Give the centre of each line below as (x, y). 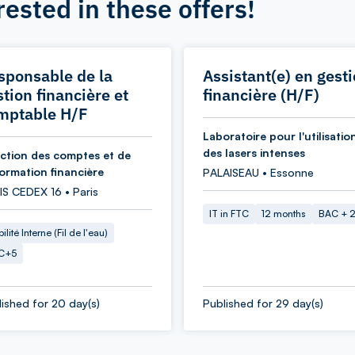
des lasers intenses (254, 153)
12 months (284, 214)
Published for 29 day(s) (263, 303)
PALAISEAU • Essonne (258, 172)
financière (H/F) (261, 95)
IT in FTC (229, 214)
